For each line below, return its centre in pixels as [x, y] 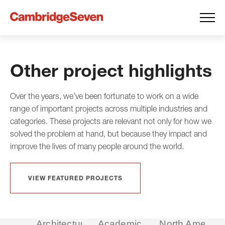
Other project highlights [111, 70]
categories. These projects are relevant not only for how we [111, 121]
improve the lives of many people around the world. [97, 146]
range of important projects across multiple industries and [109, 108]
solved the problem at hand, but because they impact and [108, 134]
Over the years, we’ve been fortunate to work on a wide [104, 96]
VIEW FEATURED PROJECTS [75, 178]
